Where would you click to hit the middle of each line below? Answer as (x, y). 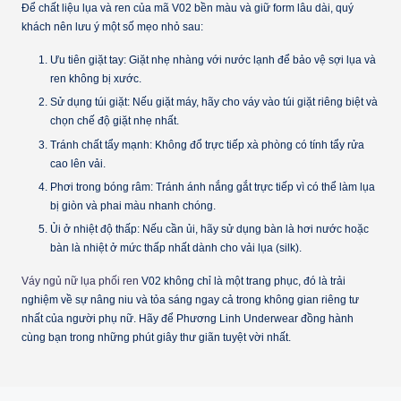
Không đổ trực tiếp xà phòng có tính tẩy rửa (258, 145)
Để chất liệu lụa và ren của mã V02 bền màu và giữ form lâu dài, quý (188, 9)
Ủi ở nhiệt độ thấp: (95, 229)
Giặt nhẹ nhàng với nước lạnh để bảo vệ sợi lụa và (251, 60)
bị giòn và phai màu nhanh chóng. (133, 205)
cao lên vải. (78, 163)
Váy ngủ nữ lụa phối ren (80, 281)
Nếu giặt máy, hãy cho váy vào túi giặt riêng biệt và (254, 102)
